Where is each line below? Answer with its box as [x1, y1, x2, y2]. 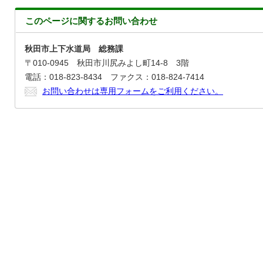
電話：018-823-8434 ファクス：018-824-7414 [25, 73, 204, 82]
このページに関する [25, 16, 104, 26]
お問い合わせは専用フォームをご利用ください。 [42, 87, 223, 96]
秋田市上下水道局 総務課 [25, 45, 123, 53]
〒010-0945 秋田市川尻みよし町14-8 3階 [25, 59, 189, 68]
